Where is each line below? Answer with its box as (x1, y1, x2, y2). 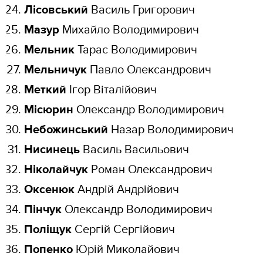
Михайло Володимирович (59, 23, 200, 38)
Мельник (24, 43, 75, 58)
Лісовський (24, 3, 89, 18)
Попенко (24, 242, 73, 257)
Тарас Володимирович (75, 43, 198, 58)
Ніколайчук (24, 163, 89, 177)
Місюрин (24, 103, 74, 117)
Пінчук (24, 203, 62, 217)
